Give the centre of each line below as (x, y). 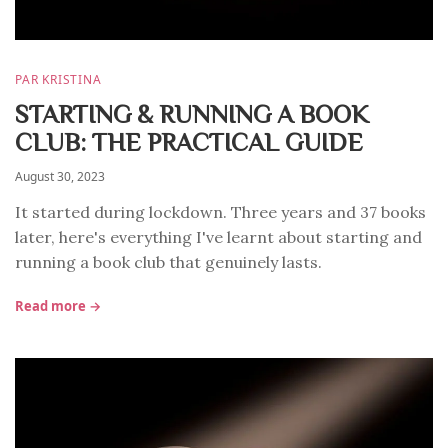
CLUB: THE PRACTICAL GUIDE (189, 141)
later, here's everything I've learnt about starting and (218, 237)
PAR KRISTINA (58, 79)
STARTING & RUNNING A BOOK (192, 113)
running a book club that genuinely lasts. (168, 262)
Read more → (58, 306)
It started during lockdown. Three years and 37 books (220, 212)
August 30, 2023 (60, 176)
